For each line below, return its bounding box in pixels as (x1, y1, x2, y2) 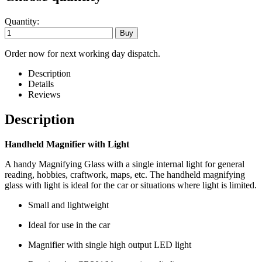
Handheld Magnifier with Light (5, 139, 129, 149)
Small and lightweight (28, 199, 109, 210)
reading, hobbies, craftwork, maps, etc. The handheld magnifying (5, 169, 245, 180)
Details (28, 78, 54, 89)
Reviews (28, 89, 60, 99)
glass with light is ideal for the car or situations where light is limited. (5, 180, 257, 190)
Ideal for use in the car (28, 219, 110, 230)
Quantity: (5, 16, 39, 26)
